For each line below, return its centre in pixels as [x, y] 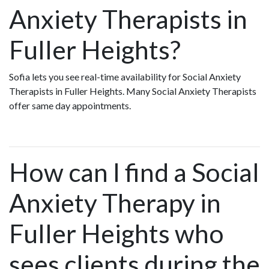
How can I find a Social [134, 172]
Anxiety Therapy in [115, 202]
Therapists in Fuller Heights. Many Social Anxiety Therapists [133, 91]
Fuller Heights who [116, 233]
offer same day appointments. [72, 105]
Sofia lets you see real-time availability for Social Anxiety [125, 76]
